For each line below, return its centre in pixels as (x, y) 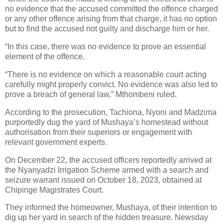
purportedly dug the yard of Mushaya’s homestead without (107, 122)
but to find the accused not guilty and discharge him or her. (107, 29)
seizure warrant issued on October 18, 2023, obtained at (103, 180)
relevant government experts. (56, 142)
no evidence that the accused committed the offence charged (111, 9)
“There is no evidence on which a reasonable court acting (106, 74)
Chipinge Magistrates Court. (54, 190)
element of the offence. (45, 57)
